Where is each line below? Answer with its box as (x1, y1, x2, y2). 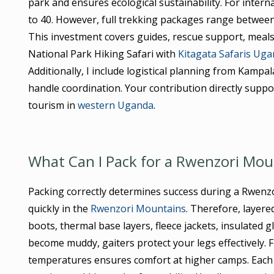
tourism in (28, 98, 78, 112)
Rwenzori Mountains (90, 201, 186, 215)
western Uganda (77, 98, 154, 112)
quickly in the (28, 201, 91, 215)
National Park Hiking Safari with (28, 46, 178, 61)
